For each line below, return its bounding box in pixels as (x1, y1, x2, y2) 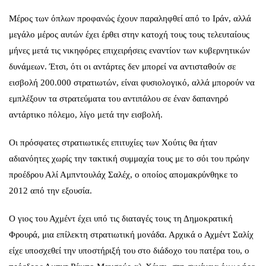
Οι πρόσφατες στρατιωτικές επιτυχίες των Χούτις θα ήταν (9, 137, 217, 147)
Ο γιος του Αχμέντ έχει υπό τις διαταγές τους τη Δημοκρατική (9, 213, 233, 223)
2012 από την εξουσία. (9, 185, 92, 195)
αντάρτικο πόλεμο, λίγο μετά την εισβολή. (9, 109, 163, 119)
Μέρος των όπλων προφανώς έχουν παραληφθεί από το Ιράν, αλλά (9, 13, 251, 23)
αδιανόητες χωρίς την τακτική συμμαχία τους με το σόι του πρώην (9, 153, 249, 163)
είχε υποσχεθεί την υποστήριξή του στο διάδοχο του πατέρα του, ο (9, 245, 249, 255)
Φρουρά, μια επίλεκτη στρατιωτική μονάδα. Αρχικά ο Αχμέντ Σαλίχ (9, 229, 254, 239)
